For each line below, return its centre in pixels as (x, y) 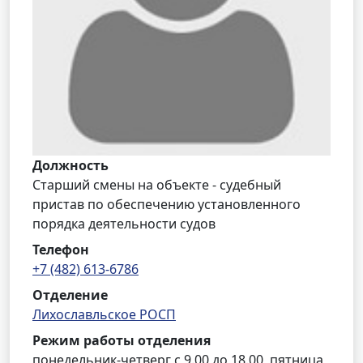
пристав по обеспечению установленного (167, 204)
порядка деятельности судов (124, 224)
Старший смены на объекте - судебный (157, 185)
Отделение (70, 295)
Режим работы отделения (122, 340)
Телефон (61, 250)
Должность (70, 165)
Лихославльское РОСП (104, 314)
